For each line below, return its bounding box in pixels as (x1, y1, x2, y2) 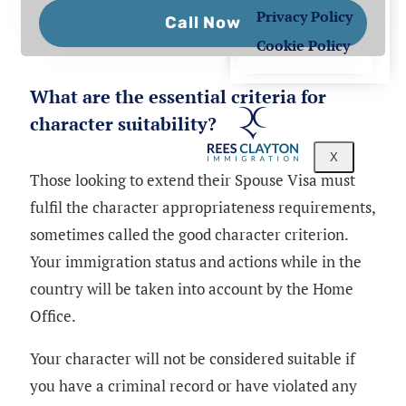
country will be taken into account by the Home (30, 277, 353, 299)
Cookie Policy (256, 35, 350, 56)
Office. (30, 304, 76, 326)
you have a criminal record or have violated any (30, 374, 357, 396)
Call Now (165, 12, 241, 33)
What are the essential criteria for (30, 83, 326, 109)
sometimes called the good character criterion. (30, 223, 348, 245)
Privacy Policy (256, 6, 353, 27)
